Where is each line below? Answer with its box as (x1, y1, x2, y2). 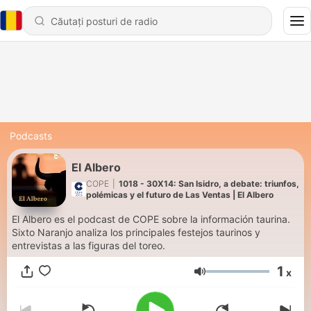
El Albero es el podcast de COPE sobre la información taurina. (12, 213, 290, 225)
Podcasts (10, 130, 52, 142)
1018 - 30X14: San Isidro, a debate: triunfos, (119, 178, 299, 189)
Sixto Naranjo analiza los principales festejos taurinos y (12, 226, 260, 238)
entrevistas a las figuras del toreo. (12, 239, 165, 251)
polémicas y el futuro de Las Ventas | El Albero (86, 189, 274, 200)
